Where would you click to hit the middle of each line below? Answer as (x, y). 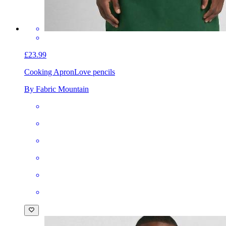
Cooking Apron (49, 72)
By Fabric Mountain (56, 89)
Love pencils (95, 72)
